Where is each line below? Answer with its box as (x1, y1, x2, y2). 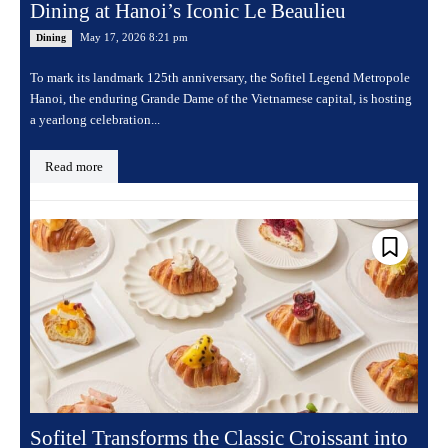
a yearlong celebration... (30, 112, 160, 128)
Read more (45, 159, 103, 175)
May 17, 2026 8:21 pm (80, 31, 188, 44)
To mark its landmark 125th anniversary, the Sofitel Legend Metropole (30, 70, 410, 86)
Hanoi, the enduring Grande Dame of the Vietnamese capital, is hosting (30, 91, 412, 107)
